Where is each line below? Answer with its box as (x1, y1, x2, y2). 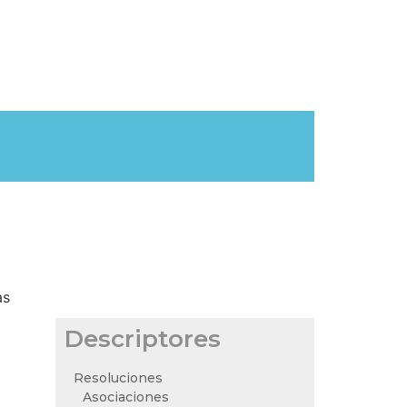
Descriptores (65, 324, 221, 353)
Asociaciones (83, 389, 169, 405)
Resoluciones (74, 370, 163, 386)
